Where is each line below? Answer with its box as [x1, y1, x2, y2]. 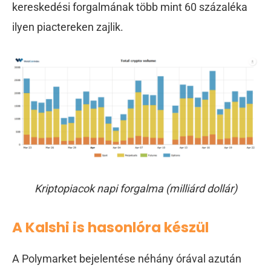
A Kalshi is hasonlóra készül [12, 218, 209, 238]
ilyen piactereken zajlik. [12, 21, 123, 34]
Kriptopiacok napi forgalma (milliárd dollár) [34, 182, 237, 195]
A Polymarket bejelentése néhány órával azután [12, 252, 241, 265]
